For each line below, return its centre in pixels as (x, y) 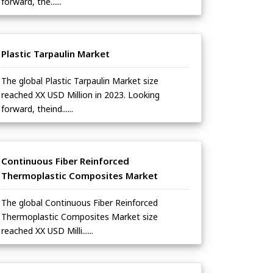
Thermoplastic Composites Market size (80, 217)
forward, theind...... (37, 109)
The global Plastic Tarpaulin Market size (80, 81)
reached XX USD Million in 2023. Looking (80, 95)
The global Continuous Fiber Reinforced (80, 203)
